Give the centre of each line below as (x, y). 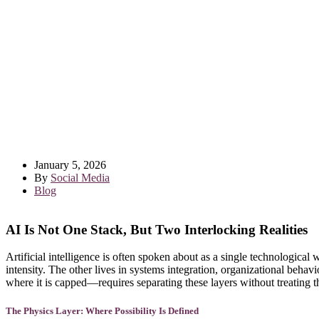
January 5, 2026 (70, 165)
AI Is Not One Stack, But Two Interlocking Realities (157, 229)
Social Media (80, 178)
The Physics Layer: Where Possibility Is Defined (102, 310)
